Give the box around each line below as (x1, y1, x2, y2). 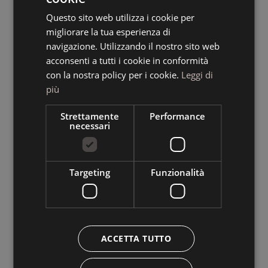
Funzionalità (150, 166, 205, 178)
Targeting (69, 166, 111, 178)
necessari (69, 119, 111, 132)
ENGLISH (203, 35, 230, 45)
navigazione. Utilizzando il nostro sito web (46, 39, 220, 52)
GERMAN (203, 15, 231, 25)
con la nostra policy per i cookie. (46, 68, 179, 81)
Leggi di (181, 68, 214, 81)
